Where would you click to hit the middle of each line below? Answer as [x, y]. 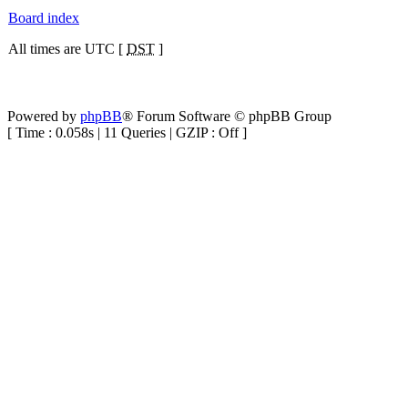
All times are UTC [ [67, 49]
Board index [44, 18]
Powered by [44, 116]
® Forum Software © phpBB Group [227, 116]
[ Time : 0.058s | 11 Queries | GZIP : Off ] [127, 133]
